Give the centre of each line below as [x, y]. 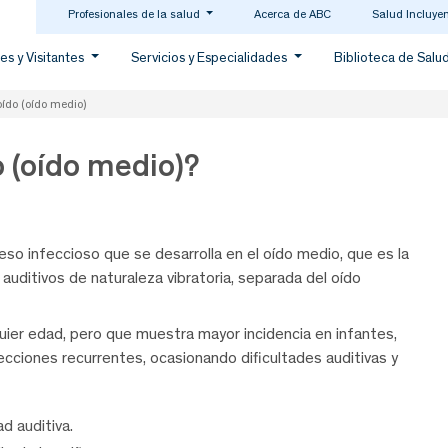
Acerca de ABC [292, 14]
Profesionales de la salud [135, 14]
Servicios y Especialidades [211, 57]
